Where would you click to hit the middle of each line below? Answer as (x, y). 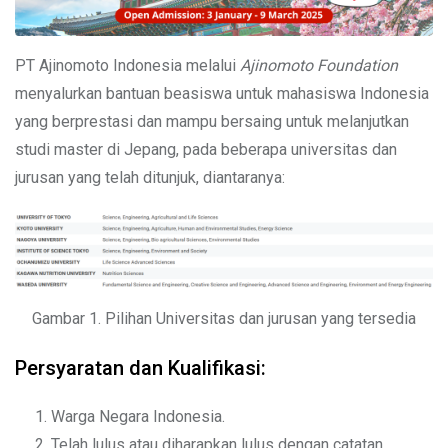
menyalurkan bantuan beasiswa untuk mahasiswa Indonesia (222, 93)
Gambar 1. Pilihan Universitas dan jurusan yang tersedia (224, 318)
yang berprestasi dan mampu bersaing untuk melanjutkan (212, 121)
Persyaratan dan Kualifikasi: (140, 367)
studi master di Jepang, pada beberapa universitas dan (206, 149)
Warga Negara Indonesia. (138, 416)
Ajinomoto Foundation (319, 65)
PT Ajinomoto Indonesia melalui (127, 65)
